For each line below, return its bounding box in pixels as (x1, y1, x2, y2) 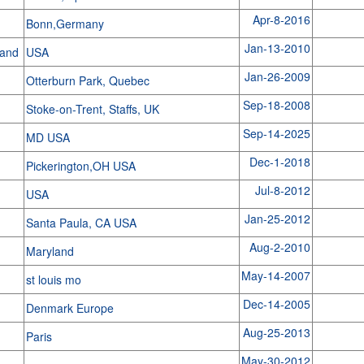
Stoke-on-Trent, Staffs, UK (25, 101, 162, 117)
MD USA (25, 129, 73, 145)
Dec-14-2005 (242, 296, 310, 312)
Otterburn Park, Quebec (25, 72, 153, 89)
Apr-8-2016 (252, 11, 310, 28)
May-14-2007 (240, 267, 310, 284)
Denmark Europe (25, 300, 117, 316)
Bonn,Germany (25, 15, 107, 32)
